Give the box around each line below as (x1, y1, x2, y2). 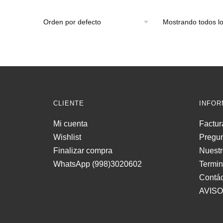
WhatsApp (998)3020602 (53, 160, 142, 169)
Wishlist (53, 133, 81, 142)
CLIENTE (53, 100, 84, 108)
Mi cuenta (53, 119, 88, 128)
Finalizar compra (53, 146, 112, 155)
